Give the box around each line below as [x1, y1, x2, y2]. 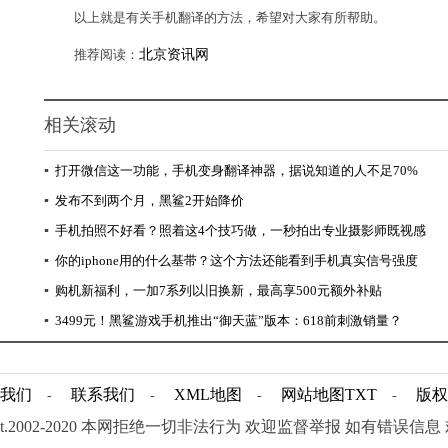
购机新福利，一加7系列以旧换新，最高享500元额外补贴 [55, 283, 382, 299]
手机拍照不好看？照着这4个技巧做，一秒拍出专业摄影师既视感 [55, 223, 426, 239]
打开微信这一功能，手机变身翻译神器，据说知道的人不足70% [55, 163, 418, 179]
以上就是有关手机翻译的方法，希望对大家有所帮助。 [74, 10, 386, 26]
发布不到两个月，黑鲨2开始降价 [55, 193, 244, 209]
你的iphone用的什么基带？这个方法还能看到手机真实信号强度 [55, 253, 418, 269]
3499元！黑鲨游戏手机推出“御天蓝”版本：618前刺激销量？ [55, 313, 402, 329]
